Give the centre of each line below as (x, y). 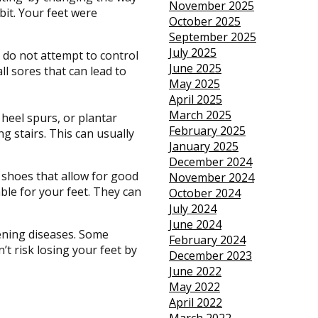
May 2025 (194, 84)
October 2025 (204, 22)
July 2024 (192, 209)
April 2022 (195, 303)
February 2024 (207, 240)
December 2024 (210, 162)
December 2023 (210, 256)
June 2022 (195, 272)
